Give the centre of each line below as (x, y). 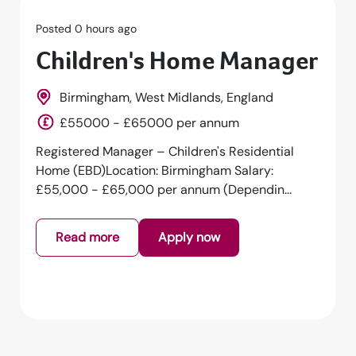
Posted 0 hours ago (87, 28)
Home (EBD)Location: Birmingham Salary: (155, 170)
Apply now (209, 237)
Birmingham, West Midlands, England (167, 97)
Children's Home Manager (177, 60)
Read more (88, 237)
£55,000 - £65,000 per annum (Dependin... (164, 189)
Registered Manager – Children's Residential (165, 151)
